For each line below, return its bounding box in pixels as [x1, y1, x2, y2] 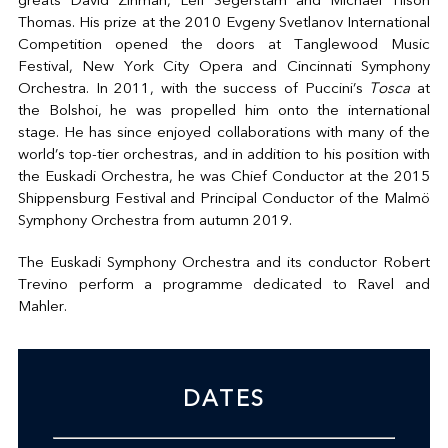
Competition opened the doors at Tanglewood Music [17, 37, 431, 53]
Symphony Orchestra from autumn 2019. [17, 213, 292, 229]
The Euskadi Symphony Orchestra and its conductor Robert [17, 255, 431, 271]
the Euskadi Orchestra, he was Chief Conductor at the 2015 [17, 169, 431, 185]
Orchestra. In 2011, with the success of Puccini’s [17, 81, 370, 97]
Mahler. [17, 299, 67, 315]
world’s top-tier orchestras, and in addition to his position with [17, 147, 431, 163]
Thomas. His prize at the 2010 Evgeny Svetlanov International [17, 15, 431, 31]
